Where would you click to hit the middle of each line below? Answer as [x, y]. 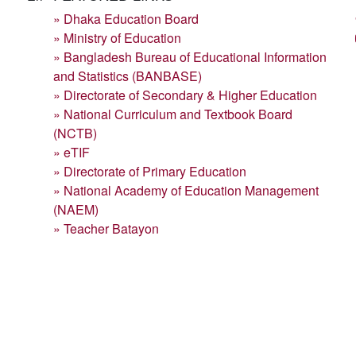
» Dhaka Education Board [126, 19]
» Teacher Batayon [106, 228]
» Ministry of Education [117, 38]
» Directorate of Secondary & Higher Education [185, 95]
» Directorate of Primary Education [150, 171]
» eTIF [72, 152]
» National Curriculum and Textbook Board [173, 114]
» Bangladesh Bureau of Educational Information [190, 57]
